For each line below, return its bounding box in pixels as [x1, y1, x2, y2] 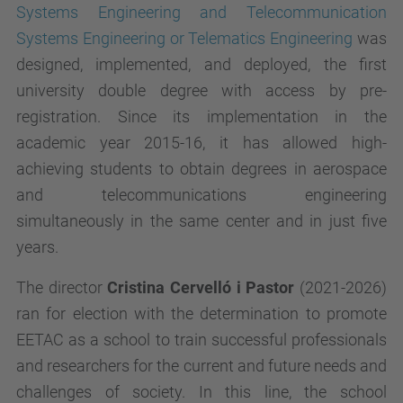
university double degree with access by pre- [16, 81, 387, 100]
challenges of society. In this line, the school [16, 382, 387, 401]
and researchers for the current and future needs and [16, 356, 387, 375]
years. [16, 237, 58, 256]
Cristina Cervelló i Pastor [107, 278, 295, 297]
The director [16, 278, 108, 297]
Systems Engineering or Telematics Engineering [16, 29, 354, 48]
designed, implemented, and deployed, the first [16, 55, 387, 74]
